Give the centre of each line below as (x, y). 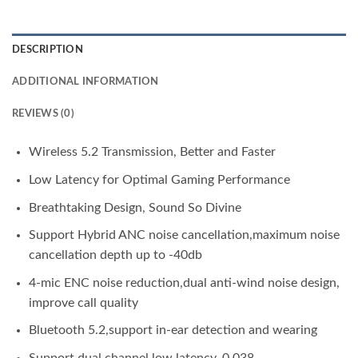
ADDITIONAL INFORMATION (86, 82)
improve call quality (83, 302)
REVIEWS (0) (43, 114)
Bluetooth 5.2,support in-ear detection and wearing (173, 330)
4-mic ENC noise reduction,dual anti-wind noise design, (184, 282)
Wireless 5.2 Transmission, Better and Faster (152, 152)
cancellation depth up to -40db (115, 255)
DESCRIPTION (48, 50)
